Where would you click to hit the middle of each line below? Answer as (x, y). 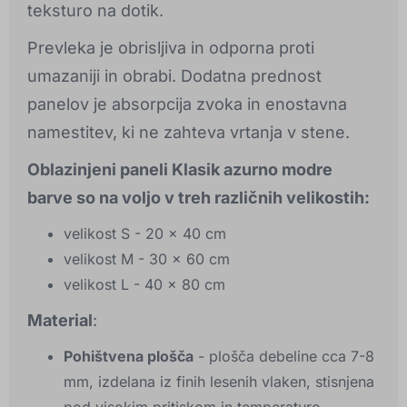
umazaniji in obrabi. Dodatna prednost (174, 76)
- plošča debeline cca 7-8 (284, 357)
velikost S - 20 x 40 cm (145, 234)
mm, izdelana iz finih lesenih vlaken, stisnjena (219, 382)
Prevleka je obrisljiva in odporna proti (171, 48)
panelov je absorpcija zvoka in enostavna (187, 104)
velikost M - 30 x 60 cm (147, 259)
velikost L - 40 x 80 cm (144, 285)
